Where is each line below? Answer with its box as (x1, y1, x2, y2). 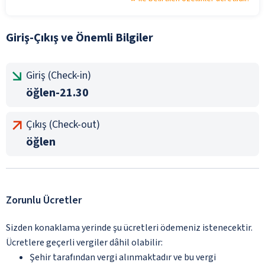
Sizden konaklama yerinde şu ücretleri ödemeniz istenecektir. (6, 221, 253, 234)
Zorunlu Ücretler (6, 192, 82, 208)
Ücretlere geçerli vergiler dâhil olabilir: (6, 235, 163, 249)
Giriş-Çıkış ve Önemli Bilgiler (6, 29, 153, 46)
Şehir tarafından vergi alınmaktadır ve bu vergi (30, 250, 216, 264)
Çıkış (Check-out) (26, 117, 100, 132)
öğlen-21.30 (26, 84, 89, 101)
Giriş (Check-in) (26, 67, 91, 83)
